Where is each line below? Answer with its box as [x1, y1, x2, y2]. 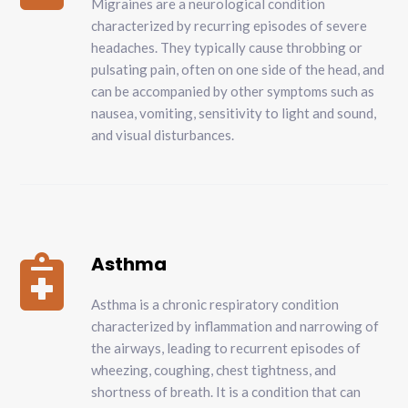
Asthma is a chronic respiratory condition [91, 296, 340, 313]
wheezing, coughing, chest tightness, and [91, 362, 337, 379]
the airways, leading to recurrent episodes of [91, 340, 362, 357]
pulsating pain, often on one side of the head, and [91, 61, 385, 78]
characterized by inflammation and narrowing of [91, 318, 380, 335]
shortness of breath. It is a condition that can [91, 383, 362, 401]
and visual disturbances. [91, 127, 235, 144]
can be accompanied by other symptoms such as [91, 83, 375, 100]
